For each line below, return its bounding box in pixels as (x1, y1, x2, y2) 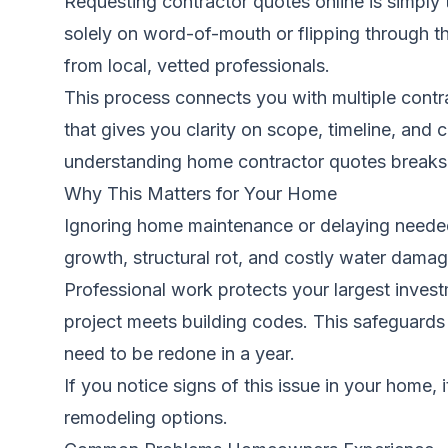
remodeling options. (64, 407, 228, 428)
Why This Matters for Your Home (64, 183, 337, 204)
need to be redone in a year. (64, 343, 295, 364)
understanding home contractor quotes (64, 151, 386, 172)
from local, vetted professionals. (64, 55, 330, 76)
